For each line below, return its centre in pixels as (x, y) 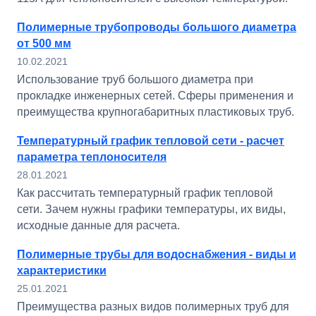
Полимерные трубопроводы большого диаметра (157, 27)
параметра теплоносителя (92, 157)
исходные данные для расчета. (98, 225)
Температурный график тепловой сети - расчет (151, 141)
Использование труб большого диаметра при (135, 79)
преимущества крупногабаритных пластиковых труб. (156, 112)
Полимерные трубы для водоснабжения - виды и (157, 254)
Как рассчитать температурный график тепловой (145, 193)
